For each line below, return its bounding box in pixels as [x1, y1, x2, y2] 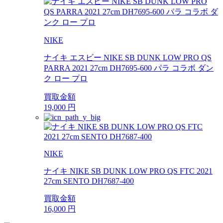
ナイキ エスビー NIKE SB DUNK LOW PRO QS [44, 53, 212, 62]
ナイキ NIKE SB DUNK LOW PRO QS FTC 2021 [44, 167, 213, 176]
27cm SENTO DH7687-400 [44, 177, 134, 186]
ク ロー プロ [44, 74, 88, 83]
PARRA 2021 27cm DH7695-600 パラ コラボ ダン [44, 64, 214, 73]
